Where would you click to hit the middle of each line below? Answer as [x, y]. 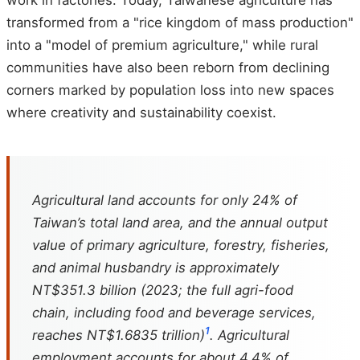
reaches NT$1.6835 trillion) [119, 335]
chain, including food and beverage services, [174, 312]
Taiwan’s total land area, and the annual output [180, 222]
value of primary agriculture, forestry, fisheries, [181, 245]
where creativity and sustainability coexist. [141, 112]
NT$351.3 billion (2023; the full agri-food [163, 290]
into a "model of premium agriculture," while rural [162, 45]
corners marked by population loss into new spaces [170, 90]
